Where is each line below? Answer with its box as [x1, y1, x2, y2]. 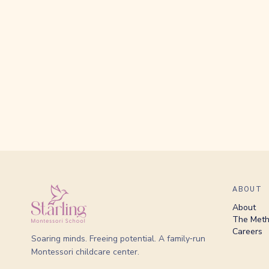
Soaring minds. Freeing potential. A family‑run [31, 233, 205, 244]
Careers [232, 226, 263, 237]
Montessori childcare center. [31, 246, 139, 258]
